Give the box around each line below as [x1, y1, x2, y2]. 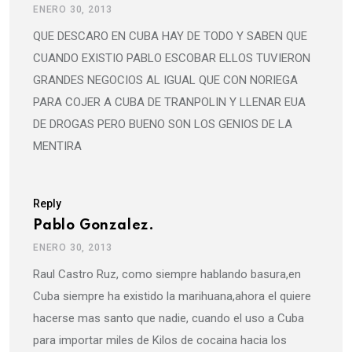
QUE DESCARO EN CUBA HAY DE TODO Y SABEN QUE [33, 29, 307, 44]
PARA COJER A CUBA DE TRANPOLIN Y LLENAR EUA [33, 95, 306, 110]
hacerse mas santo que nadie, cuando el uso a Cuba [33, 311, 304, 326]
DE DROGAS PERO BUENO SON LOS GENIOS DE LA [33, 117, 292, 132]
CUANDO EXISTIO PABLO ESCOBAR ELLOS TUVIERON [33, 51, 310, 66]
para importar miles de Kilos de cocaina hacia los [33, 333, 287, 348]
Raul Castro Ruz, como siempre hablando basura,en [33, 267, 301, 282]
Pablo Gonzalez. [33, 218, 155, 233]
